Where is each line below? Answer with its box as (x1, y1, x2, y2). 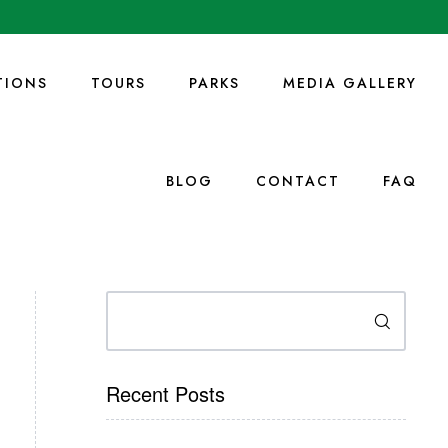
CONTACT (255, 171, 340, 191)
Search (105, 289, 158, 312)
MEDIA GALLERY (282, 73, 417, 93)
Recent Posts (106, 379, 225, 408)
